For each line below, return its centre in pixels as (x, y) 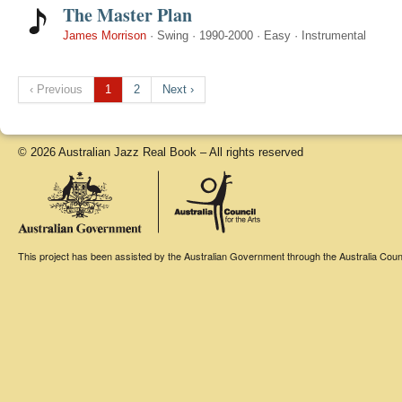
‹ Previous (56, 89)
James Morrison (105, 35)
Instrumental (334, 35)
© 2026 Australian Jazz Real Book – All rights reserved (161, 152)
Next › (178, 89)
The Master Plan (127, 15)
